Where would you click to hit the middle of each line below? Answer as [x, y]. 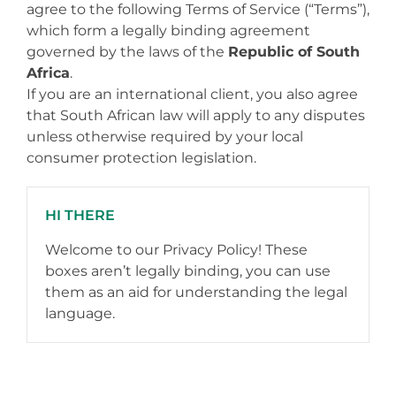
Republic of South [294, 52]
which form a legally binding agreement [168, 30]
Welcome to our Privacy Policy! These [176, 250]
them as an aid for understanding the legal [196, 292]
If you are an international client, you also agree [192, 94]
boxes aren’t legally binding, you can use [188, 271]
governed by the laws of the [127, 52]
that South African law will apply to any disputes [196, 115]
